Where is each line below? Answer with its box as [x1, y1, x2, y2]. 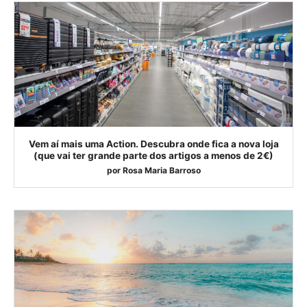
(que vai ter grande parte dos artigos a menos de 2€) [34, 150, 273, 162]
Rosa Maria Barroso [122, 165, 201, 176]
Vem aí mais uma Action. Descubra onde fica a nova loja [28, 138, 279, 150]
